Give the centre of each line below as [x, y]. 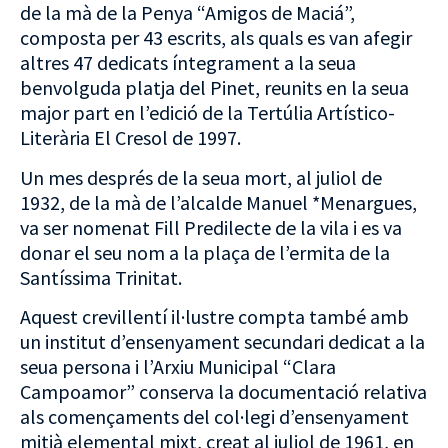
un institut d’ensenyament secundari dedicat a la [222, 341]
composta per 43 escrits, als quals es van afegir [216, 38]
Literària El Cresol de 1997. [130, 138]
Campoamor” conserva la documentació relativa [223, 391]
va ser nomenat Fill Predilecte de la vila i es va [211, 227]
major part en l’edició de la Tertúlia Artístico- [207, 113]
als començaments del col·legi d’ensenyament [214, 416]
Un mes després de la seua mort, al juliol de [201, 177]
